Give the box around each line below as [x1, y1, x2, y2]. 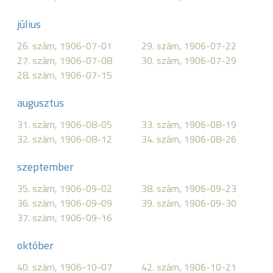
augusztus [17, 94, 64, 111]
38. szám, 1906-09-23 [141, 181, 236, 196]
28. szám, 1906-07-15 [17, 68, 112, 82]
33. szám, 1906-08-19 [141, 117, 236, 132]
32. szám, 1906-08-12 [17, 132, 112, 146]
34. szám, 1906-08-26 [141, 132, 236, 146]
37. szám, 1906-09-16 [17, 210, 112, 225]
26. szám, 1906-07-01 [17, 38, 112, 53]
